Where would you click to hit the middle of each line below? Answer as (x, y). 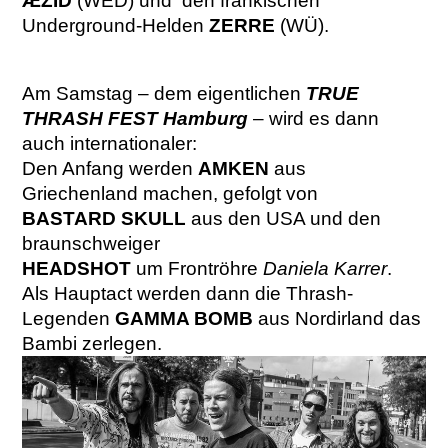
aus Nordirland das (337, 318)
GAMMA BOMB (184, 318)
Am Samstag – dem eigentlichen (164, 93)
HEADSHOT (77, 268)
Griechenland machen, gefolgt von (170, 193)
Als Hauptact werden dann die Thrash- (188, 293)
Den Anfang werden (110, 168)
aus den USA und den (284, 218)
